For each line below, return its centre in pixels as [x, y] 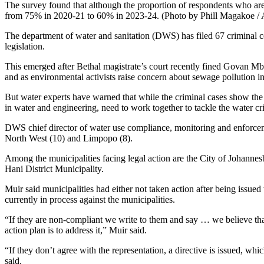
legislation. [25, 47]
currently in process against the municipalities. [90, 200]
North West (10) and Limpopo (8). [71, 138]
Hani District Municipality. [54, 169]
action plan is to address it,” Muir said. [76, 230]
